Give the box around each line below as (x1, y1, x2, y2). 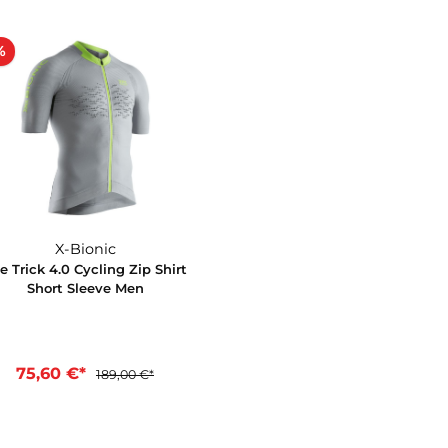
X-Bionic (110, 316, 179, 337)
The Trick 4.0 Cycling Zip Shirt (31, 340, 258, 359)
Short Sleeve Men (79, 361, 210, 380)
